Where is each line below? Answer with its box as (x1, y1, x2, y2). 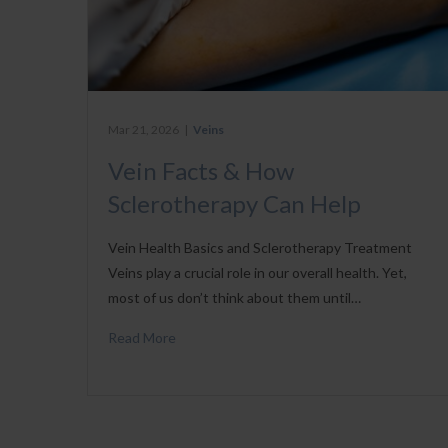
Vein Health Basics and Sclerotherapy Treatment (108, 238, 412, 256)
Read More (108, 328, 176, 346)
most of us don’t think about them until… (108, 288, 361, 306)
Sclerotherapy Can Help (108, 188, 361, 218)
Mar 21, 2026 (108, 121, 179, 137)
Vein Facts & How (108, 155, 294, 185)
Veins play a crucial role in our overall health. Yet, (108, 263, 407, 281)
